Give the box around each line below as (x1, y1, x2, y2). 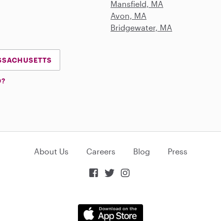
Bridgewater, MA (110, 22, 172, 32)
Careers (86, 146, 115, 156)
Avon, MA (110, 10, 147, 20)
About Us (34, 146, 69, 156)
